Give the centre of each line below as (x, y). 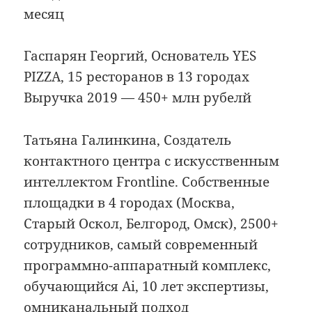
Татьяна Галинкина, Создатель (128, 140)
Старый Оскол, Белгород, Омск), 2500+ (151, 223)
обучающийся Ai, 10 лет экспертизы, (147, 286)
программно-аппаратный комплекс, (148, 265)
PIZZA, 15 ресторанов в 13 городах (137, 77)
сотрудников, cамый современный (141, 244)
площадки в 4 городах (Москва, (130, 202)
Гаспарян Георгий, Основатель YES (140, 56)
